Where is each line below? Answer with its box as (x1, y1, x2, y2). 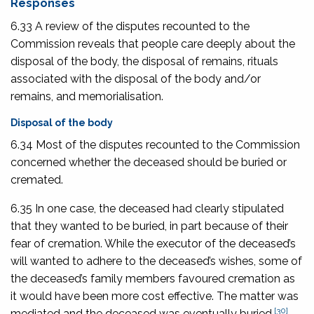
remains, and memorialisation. (11, 89, 163, 103)
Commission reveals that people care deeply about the (11, 36, 295, 50)
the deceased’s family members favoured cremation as (11, 271, 295, 285)
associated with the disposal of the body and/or (11, 71, 261, 86)
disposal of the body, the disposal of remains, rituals (11, 54, 278, 68)
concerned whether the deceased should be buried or (11, 155, 287, 169)
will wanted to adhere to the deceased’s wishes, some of (11, 254, 302, 268)
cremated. (11, 172, 63, 186)
